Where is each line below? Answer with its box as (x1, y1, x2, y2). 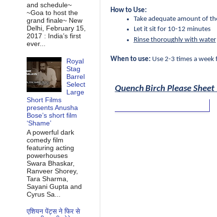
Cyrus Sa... (26, 190, 61, 198)
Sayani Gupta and (26, 182, 82, 190)
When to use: (110, 55, 151, 63)
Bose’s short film (26, 111, 77, 119)
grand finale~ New (26, 16, 82, 25)
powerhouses (26, 151, 68, 159)
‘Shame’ (26, 119, 51, 127)
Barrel (66, 72, 85, 80)
